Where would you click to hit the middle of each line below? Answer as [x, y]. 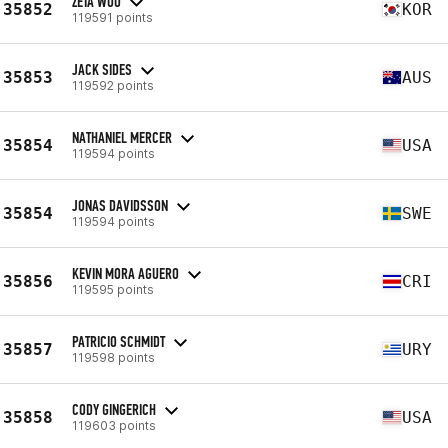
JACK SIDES [102, 69]
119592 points [113, 85]
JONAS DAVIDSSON [120, 205]
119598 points [113, 357]
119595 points [113, 289]
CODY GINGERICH [114, 409]
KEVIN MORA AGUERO [125, 273]
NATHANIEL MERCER [122, 137]
